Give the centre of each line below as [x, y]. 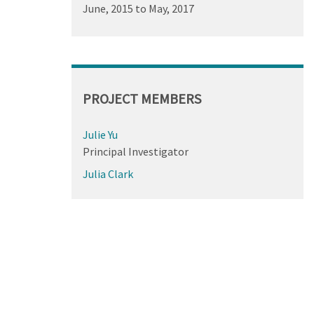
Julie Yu [100, 134]
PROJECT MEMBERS [142, 98]
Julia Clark [108, 173]
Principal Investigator [135, 151]
